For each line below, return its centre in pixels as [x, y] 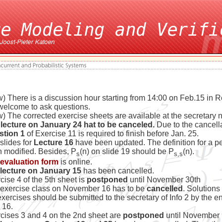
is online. [75, 162]
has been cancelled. [119, 171]
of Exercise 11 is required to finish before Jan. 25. [113, 134]
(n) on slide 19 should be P [127, 151]
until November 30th [165, 180]
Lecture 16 [54, 142]
